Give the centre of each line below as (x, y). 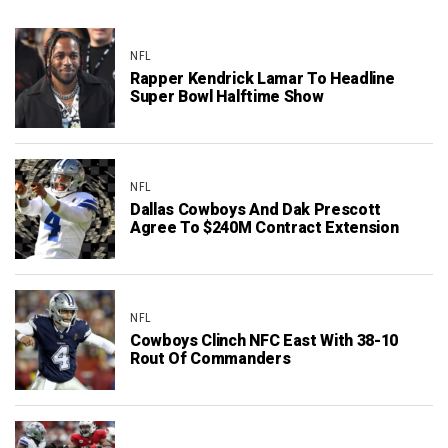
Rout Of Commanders (210, 358)
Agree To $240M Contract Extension (264, 227)
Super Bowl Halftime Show (227, 96)
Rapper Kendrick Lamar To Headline (262, 78)
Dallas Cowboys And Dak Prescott (256, 209)
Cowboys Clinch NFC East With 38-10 (264, 340)
